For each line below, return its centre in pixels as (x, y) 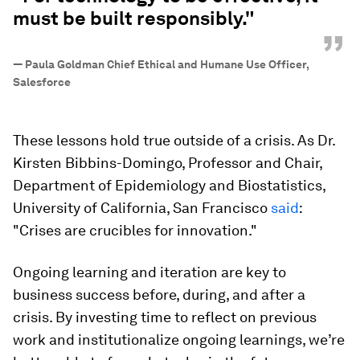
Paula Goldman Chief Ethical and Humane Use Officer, (167, 64)
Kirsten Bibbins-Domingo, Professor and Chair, (168, 162)
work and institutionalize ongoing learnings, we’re (179, 339)
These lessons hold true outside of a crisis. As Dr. (174, 140)
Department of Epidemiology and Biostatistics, (169, 185)
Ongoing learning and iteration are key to (149, 272)
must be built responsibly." (134, 18)
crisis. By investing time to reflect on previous (165, 317)
